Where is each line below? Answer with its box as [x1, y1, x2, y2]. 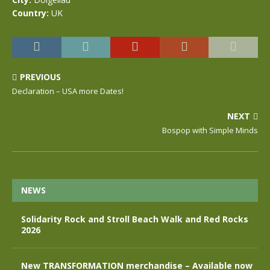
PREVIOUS [20, 71, 61, 83]
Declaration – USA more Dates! [12, 85, 124, 96]
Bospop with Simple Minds [162, 124, 258, 136]
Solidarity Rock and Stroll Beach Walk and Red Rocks [21, 213, 248, 225]
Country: [12, 7, 49, 19]
